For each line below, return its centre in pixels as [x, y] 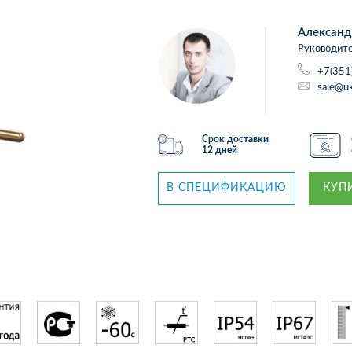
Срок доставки [236, 139]
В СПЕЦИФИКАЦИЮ [227, 188]
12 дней [220, 150]
